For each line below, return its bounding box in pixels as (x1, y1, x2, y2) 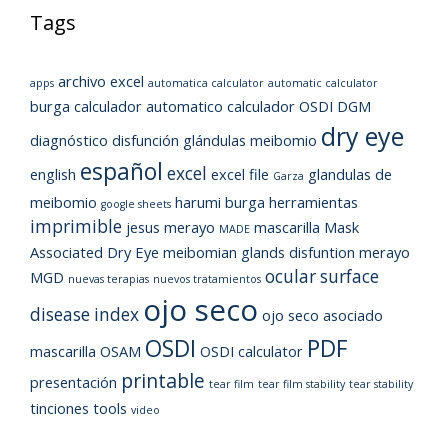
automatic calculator (268, 76, 378, 90)
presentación (30, 372, 117, 392)
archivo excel (58, 71, 144, 91)
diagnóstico (30, 130, 108, 150)
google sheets (101, 197, 171, 211)
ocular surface (265, 265, 379, 288)
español (80, 156, 163, 187)
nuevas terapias (68, 272, 149, 286)
